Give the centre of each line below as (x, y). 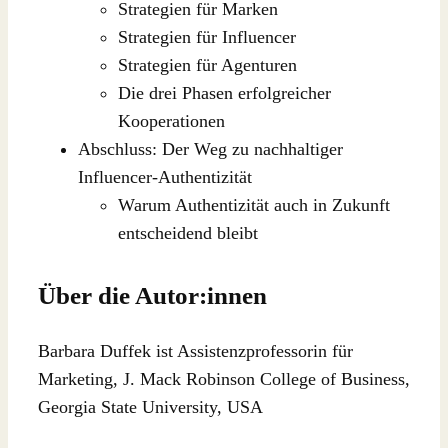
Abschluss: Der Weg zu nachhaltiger (210, 148)
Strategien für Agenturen (207, 64)
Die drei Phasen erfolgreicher (224, 92)
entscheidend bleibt (188, 232)
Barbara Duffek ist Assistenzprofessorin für (195, 350)
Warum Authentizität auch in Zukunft (254, 204)
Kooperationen (171, 120)
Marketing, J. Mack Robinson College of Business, (224, 378)
